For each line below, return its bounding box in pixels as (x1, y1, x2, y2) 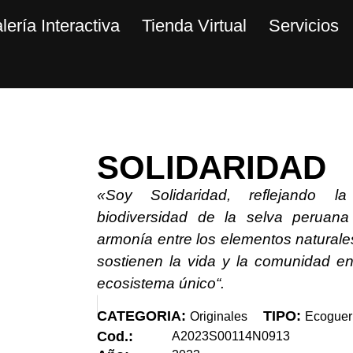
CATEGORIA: (97, 308, 187, 325)
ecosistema (97, 275, 180, 292)
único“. (179, 275, 225, 292)
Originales (190, 310, 248, 324)
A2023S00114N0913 (172, 329, 291, 344)
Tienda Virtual (141, 16, 247, 35)
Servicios (268, 16, 339, 35)
